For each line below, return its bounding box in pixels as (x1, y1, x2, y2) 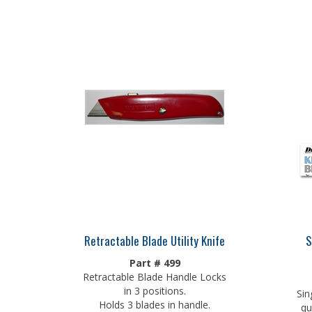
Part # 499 (129, 253, 180, 266)
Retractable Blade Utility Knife (84, 228, 225, 246)
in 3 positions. (123, 281, 186, 294)
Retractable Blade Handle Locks (83, 267, 226, 280)
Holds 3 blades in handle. (99, 295, 210, 308)
